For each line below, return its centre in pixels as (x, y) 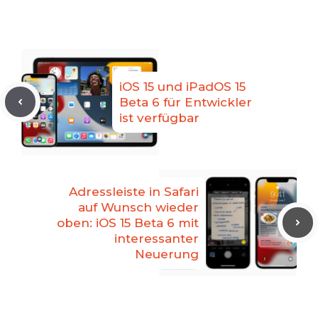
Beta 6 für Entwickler (186, 102)
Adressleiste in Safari (134, 191)
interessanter (157, 238)
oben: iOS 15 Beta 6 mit (128, 223)
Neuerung (167, 254)
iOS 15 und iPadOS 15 (182, 86)
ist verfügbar (159, 117)
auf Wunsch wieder (138, 207)
